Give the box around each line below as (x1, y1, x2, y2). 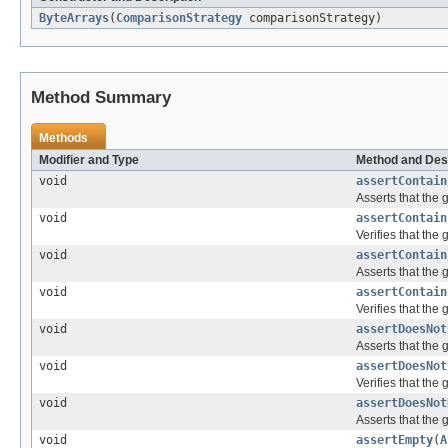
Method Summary (31, 88, 171, 108)
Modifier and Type (39, 153, 139, 168)
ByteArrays (39, 11, 109, 26)
